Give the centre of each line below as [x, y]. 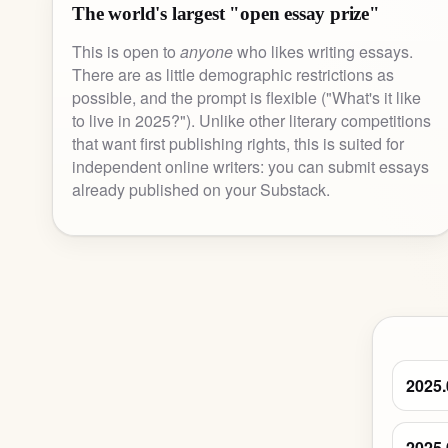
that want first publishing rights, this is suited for [238, 144]
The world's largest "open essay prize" [226, 14]
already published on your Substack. [201, 190]
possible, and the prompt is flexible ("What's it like [247, 98]
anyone [207, 52]
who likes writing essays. [323, 52]
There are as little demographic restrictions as [233, 75]
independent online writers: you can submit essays [251, 167]
